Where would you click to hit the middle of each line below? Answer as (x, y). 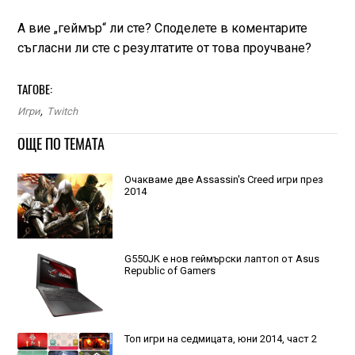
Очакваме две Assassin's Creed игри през (223, 180)
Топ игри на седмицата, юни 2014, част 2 (220, 338)
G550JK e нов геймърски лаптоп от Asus (221, 259)
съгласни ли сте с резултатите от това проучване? (164, 48)
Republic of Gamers (170, 271)
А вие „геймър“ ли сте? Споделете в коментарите (162, 29)
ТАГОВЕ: (34, 90)
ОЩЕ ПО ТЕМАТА (61, 144)
